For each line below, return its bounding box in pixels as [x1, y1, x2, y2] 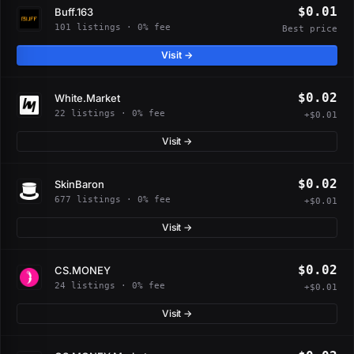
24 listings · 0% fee [55, 280, 165, 291]
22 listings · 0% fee [55, 107, 165, 119]
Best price [282, 24, 337, 34]
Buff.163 [55, 5, 93, 18]
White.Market [55, 91, 120, 104]
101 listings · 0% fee [55, 21, 171, 32]
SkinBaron [55, 177, 104, 190]
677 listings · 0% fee [55, 194, 171, 205]
